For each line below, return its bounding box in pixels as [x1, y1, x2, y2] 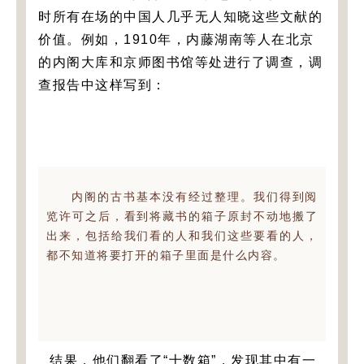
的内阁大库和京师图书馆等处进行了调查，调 [38, 54, 323, 69]
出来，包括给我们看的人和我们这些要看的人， [46, 228, 318, 242]
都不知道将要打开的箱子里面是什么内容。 [46, 248, 286, 262]
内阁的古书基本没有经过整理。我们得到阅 [71, 189, 318, 203]
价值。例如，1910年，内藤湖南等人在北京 [38, 32, 314, 46]
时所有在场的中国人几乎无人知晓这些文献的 [38, 9, 323, 24]
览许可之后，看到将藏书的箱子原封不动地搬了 [46, 209, 318, 223]
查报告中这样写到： [38, 77, 167, 92]
